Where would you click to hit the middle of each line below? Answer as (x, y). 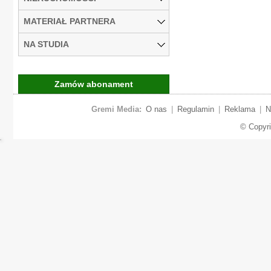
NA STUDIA (46, 44)
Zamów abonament (94, 84)
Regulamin (195, 109)
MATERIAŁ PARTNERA (70, 21)
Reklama (240, 109)
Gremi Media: (116, 109)
